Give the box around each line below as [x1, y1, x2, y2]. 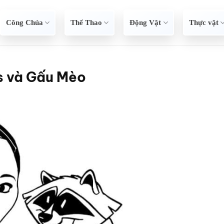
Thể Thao [70, 18, 102, 26]
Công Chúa [6, 18, 43, 26]
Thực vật [188, 18, 218, 26]
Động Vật [129, 18, 161, 26]
